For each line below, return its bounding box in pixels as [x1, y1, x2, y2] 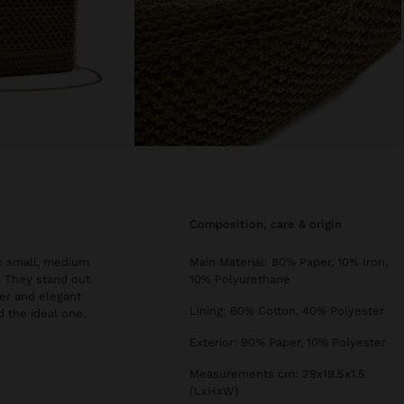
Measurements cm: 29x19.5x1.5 [189, 367, 365, 381]
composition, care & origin [197, 217, 342, 232]
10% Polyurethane [189, 272, 290, 287]
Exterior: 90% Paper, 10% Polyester [189, 335, 386, 350]
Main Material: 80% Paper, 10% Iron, [189, 255, 388, 270]
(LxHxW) [189, 384, 239, 399]
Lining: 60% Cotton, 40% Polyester [189, 304, 384, 318]
